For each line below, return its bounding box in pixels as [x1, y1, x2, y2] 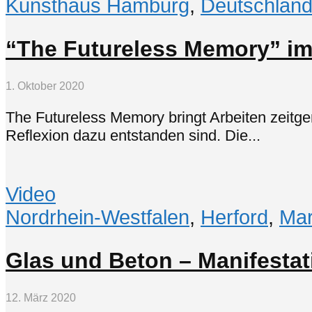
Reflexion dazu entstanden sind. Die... [6, 126, 260, 144]
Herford [201, 206, 268, 229]
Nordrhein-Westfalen [6, 206, 189, 229]
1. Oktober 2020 [6, 80, 84, 93]
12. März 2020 [6, 292, 76, 304]
